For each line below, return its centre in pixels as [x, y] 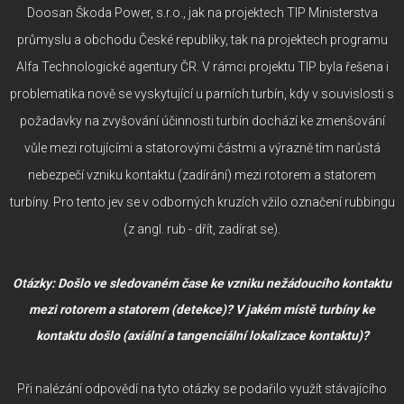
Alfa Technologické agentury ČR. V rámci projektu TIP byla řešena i [202, 66]
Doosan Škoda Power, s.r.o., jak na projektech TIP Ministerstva [202, 12]
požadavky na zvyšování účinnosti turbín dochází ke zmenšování [202, 120]
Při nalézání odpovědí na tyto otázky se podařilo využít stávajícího [202, 388]
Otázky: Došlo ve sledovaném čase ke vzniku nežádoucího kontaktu [202, 283]
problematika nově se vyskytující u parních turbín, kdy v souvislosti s [202, 93]
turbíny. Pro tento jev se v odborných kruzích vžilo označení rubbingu [202, 202]
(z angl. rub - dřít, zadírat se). [202, 229]
